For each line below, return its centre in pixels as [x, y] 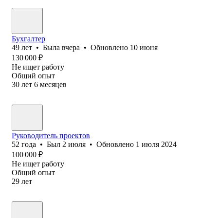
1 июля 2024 [156, 144]
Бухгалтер [28, 38]
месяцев [53, 84]
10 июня [144, 47]
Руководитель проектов [51, 135]
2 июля [74, 144]
